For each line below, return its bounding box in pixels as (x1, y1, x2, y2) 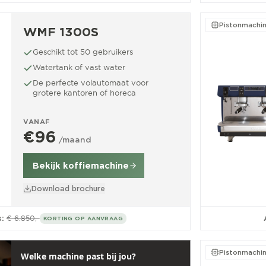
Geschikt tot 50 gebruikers (33, 47, 133, 56)
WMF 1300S (23, 25, 99, 39)
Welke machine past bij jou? (21, 251, 136, 262)
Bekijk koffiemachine (33, 161, 129, 170)
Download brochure (31, 184, 105, 193)
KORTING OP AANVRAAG (43, 214, 123, 221)
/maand (59, 135, 91, 144)
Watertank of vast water (33, 62, 125, 72)
